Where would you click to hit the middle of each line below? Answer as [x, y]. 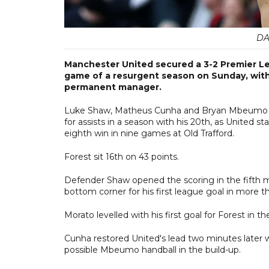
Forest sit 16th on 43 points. [122, 156]
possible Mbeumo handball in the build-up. [153, 249]
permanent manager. [113, 87]
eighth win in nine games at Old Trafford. [149, 133]
